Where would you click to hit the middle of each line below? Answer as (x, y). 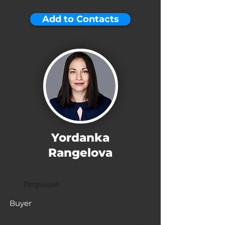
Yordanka (80, 138)
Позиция (41, 184)
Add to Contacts (80, 19)
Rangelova (80, 153)
